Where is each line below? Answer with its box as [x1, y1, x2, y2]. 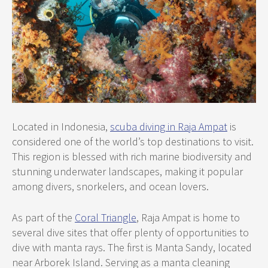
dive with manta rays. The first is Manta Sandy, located [12, 240, 252, 254]
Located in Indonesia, [12, 119, 110, 133]
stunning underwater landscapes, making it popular [12, 164, 243, 178]
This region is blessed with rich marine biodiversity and [12, 149, 252, 163]
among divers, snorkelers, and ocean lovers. [12, 179, 209, 193]
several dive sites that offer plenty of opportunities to [12, 225, 249, 239]
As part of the [12, 210, 75, 224]
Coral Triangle [75, 210, 136, 224]
